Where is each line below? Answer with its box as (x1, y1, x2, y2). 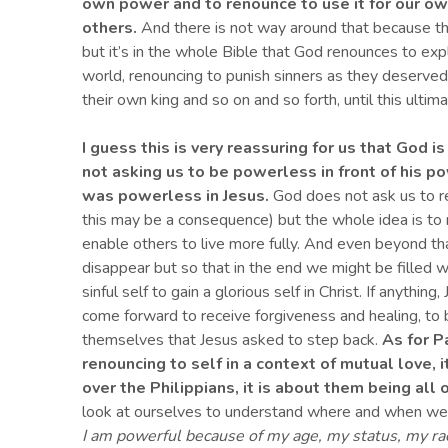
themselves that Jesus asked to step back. (82, 329, 382, 352)
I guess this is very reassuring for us (82, 137, 360, 160)
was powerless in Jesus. (82, 185, 269, 208)
